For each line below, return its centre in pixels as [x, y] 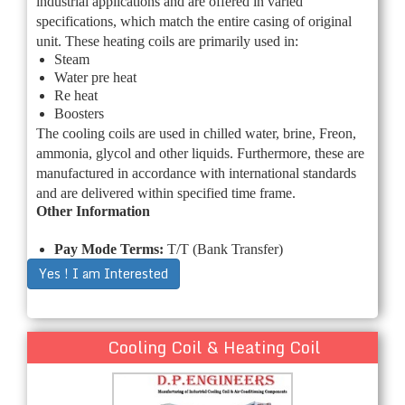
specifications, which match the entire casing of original [194, 21]
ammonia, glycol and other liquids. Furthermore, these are [200, 153]
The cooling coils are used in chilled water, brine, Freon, [196, 133]
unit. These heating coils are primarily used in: [167, 41]
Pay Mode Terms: [111, 249]
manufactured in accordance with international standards [196, 173]
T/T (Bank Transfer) [225, 249]
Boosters [79, 113]
